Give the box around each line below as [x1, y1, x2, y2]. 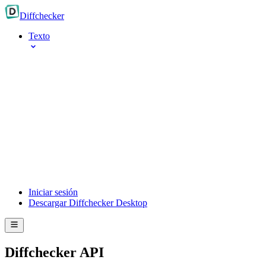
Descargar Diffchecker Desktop [28, 198, 147, 208]
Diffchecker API [5, 244, 104, 260]
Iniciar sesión [28, 187, 78, 197]
